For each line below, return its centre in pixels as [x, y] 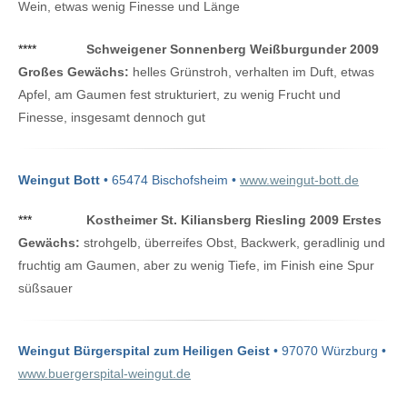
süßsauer [45, 288]
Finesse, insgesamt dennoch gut [112, 117]
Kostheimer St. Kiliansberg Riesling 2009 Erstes [234, 220]
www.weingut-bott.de [299, 180]
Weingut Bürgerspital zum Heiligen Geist [144, 351]
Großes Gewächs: [74, 71]
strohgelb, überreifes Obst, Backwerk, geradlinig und [233, 243]
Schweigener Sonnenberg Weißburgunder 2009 [233, 49]
